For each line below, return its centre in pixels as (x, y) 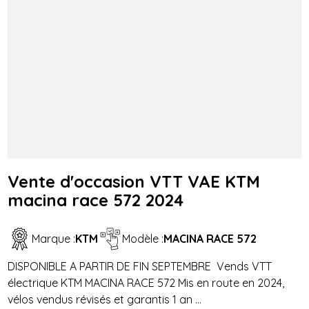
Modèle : (143, 239)
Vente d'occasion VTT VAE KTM (134, 181)
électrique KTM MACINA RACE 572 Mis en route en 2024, (146, 282)
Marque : (54, 239)
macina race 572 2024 (96, 200)
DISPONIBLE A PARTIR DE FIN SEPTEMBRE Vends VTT (140, 266)
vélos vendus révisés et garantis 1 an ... (105, 299)
